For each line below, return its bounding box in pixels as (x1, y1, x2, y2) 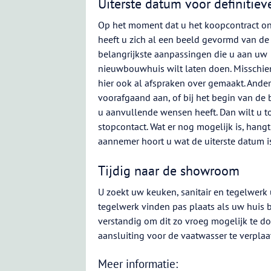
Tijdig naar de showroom (98, 162, 240, 179)
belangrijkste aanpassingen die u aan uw (98, 48, 267, 60)
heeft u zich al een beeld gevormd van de (98, 33, 269, 45)
